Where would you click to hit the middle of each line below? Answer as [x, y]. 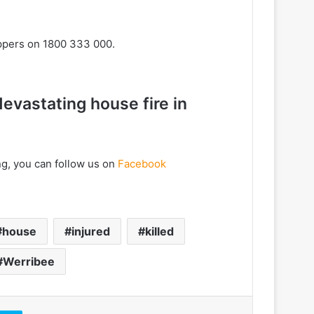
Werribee [28, 262]
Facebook [142, 164]
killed [159, 232]
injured [91, 232]
